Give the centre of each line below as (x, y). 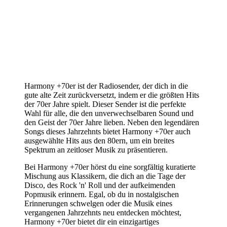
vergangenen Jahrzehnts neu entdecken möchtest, (103, 212)
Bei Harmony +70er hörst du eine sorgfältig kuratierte (110, 167)
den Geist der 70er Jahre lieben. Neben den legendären (112, 122)
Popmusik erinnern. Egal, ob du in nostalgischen (102, 194)
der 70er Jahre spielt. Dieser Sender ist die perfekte (105, 104)
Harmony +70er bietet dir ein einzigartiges (92, 221)
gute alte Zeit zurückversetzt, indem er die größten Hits (112, 95)
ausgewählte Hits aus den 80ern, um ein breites (99, 140)
